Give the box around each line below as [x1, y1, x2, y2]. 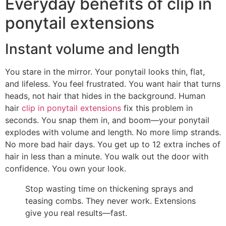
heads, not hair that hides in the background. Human [5, 90, 205, 101]
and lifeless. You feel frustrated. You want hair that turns [5, 78, 220, 89]
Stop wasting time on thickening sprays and [25, 183, 193, 194]
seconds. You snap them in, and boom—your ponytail [5, 115, 209, 125]
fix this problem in [121, 102, 193, 113]
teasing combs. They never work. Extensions [25, 195, 196, 206]
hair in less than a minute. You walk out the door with [5, 151, 208, 161]
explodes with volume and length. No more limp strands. [5, 127, 221, 137]
